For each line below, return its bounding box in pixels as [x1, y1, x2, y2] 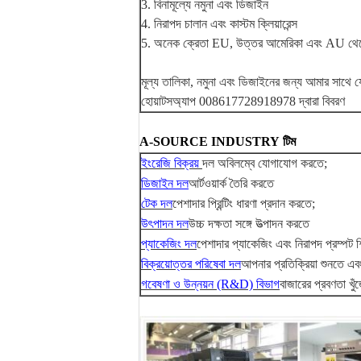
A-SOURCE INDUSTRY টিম [139, 135, 296, 148]
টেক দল [141, 197, 172, 210]
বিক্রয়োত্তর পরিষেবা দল [141, 257, 241, 271]
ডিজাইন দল [141, 176, 189, 190]
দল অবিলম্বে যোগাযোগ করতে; [202, 156, 327, 170]
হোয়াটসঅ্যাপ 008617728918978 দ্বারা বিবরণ [141, 94, 345, 108]
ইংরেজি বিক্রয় [141, 156, 199, 170]
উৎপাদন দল [141, 217, 189, 230]
